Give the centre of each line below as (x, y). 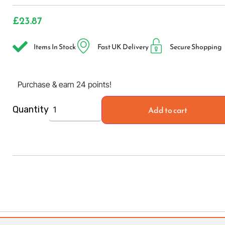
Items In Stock (55, 47)
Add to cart (168, 110)
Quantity (30, 110)
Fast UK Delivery (123, 47)
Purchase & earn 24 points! (64, 84)
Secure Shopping (196, 47)
